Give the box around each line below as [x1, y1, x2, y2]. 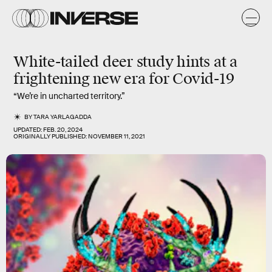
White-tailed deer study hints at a [13, 53, 237, 71]
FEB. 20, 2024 [43, 126, 83, 134]
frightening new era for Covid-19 [13, 70, 234, 88]
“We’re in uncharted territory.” [13, 90, 125, 101]
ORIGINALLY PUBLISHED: [13, 132, 88, 140]
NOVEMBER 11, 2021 [88, 132, 145, 140]
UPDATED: [13, 126, 43, 134]
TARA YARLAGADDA [33, 113, 92, 121]
